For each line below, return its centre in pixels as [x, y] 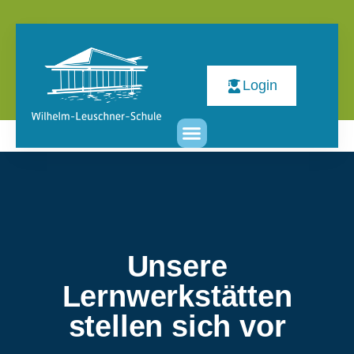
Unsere [177, 267]
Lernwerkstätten [177, 297]
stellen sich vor [177, 327]
